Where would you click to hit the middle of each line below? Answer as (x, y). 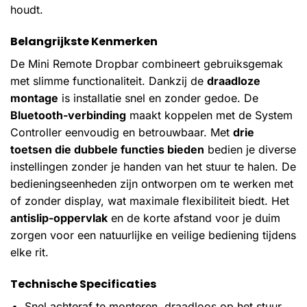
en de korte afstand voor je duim (194, 218)
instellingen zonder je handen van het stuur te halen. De (153, 167)
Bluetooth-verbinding (68, 115)
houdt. (27, 10)
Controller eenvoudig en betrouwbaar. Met (122, 133)
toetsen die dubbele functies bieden (107, 150)
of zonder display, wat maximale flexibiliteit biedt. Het (150, 201)
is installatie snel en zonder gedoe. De (158, 98)
